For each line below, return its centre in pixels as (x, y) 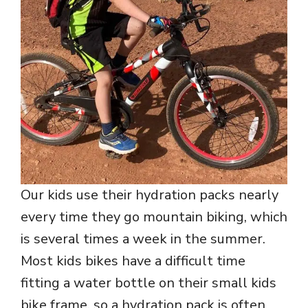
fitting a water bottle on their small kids (148, 283)
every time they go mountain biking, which (154, 217)
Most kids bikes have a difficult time (133, 261)
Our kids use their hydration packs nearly (150, 195)
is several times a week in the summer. (143, 239)
